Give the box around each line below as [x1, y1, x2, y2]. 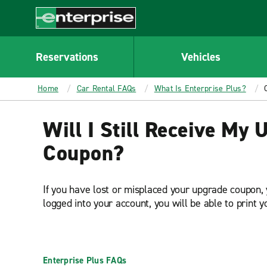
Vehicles [181, 49, 221, 64]
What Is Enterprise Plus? [154, 83, 246, 94]
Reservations [35, 49, 98, 64]
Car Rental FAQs [76, 83, 136, 94]
